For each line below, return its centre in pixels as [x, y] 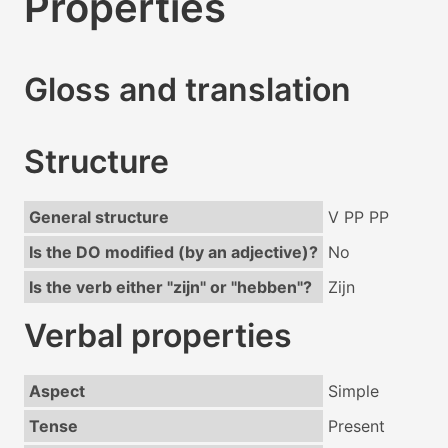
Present [356, 426]
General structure [98, 217]
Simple [353, 391]
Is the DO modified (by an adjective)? [173, 252]
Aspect [56, 391]
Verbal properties [158, 336]
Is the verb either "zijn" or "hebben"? [170, 287]
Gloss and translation [187, 90]
